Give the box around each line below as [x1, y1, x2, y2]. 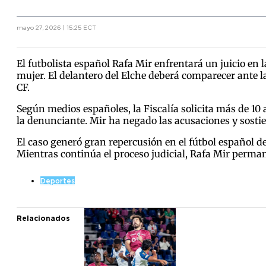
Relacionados [17, 213, 70, 223]
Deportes [40, 176, 75, 185]
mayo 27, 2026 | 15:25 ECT [17, 23, 96, 31]
